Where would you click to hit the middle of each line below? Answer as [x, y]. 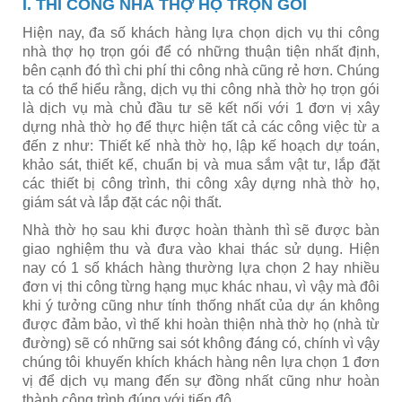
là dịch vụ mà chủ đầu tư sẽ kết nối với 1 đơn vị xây [201, 108]
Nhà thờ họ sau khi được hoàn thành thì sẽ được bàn [201, 230]
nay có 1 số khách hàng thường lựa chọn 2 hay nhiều [201, 268]
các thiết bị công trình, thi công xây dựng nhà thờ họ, [201, 184]
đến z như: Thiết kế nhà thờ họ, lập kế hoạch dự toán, [201, 146]
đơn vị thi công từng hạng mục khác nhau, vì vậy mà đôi [201, 287]
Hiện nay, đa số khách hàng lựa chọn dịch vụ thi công [201, 33]
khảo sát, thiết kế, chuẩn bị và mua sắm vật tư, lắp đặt [201, 165]
